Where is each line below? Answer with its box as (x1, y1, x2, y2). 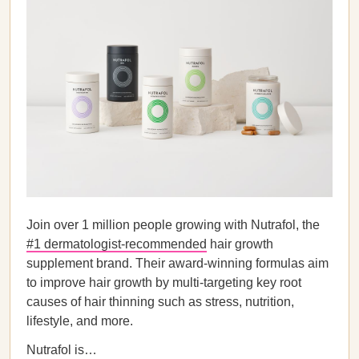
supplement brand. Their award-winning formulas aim (26, 256, 329, 270)
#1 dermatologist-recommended (26, 237, 207, 251)
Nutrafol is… (26, 343, 97, 357)
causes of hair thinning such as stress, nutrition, (26, 295, 294, 309)
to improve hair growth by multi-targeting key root (26, 276, 301, 289)
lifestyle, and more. (26, 314, 133, 328)
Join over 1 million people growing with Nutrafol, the (26, 218, 320, 232)
